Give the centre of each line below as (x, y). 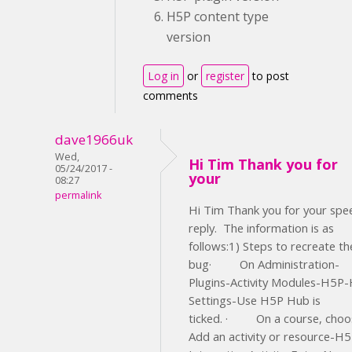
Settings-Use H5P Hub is (255, 300)
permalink (78, 195)
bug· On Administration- (264, 264)
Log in (163, 75)
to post (269, 75)
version (189, 37)
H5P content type (218, 16)
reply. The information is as (261, 227)
